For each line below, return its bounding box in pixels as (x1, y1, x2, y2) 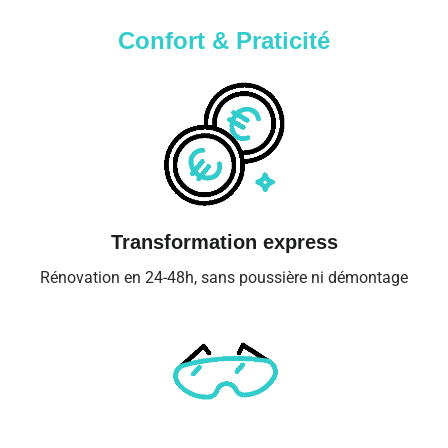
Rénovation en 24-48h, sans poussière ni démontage (40, 267, 408, 287)
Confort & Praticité (118, 27, 330, 54)
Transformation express (110, 230, 338, 253)
